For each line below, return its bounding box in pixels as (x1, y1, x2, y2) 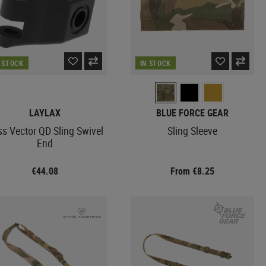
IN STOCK (140, 58, 171, 68)
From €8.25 (170, 164, 214, 178)
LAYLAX (29, 106, 61, 119)
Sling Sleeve (167, 123, 217, 138)
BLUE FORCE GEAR (156, 106, 229, 119)
